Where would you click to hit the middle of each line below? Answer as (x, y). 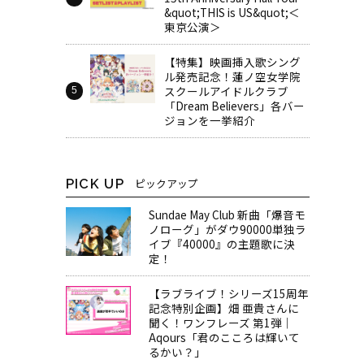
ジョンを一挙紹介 (210, 120)
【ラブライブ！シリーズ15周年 (228, 294)
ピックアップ (166, 183)
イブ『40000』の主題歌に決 (221, 244)
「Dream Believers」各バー (235, 105)
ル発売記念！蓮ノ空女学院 (233, 76)
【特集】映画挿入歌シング (233, 61)
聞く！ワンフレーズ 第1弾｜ (221, 323)
